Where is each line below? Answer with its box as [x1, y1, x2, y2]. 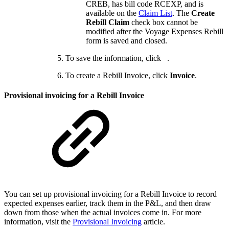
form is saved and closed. [86, 36, 167, 45]
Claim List [139, 8, 172, 17]
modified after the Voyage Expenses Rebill [86, 27, 223, 36]
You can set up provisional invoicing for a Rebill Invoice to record [4, 190, 217, 199]
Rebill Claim [86, 17, 131, 27]
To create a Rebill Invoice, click [65, 71, 170, 80]
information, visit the [4, 217, 73, 226]
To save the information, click [65, 53, 165, 62]
